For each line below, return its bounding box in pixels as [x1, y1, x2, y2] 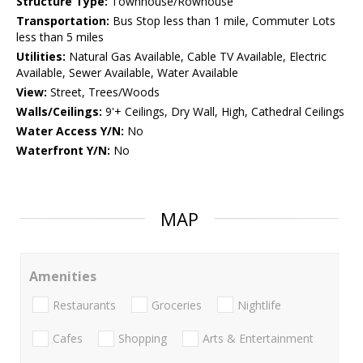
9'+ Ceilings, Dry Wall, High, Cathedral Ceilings [102, 104, 344, 120]
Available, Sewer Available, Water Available [16, 65, 238, 81]
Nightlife [237, 297, 281, 313]
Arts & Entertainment [203, 330, 314, 346]
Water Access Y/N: [16, 123, 124, 139]
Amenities [29, 267, 96, 286]
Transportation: [16, 13, 109, 29]
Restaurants [53, 297, 116, 313]
